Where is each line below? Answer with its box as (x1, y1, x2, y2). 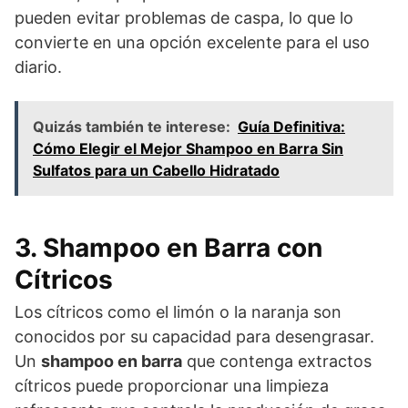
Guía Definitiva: (238, 117, 345, 136)
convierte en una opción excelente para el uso (15, 32, 370, 52)
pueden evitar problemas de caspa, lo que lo (15, 7, 353, 27)
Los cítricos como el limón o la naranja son (15, 301, 342, 321)
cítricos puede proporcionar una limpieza (15, 375, 329, 395)
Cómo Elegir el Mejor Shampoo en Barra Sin (33, 138, 343, 158)
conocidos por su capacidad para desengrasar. (15, 326, 374, 346)
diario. (15, 56, 62, 76)
